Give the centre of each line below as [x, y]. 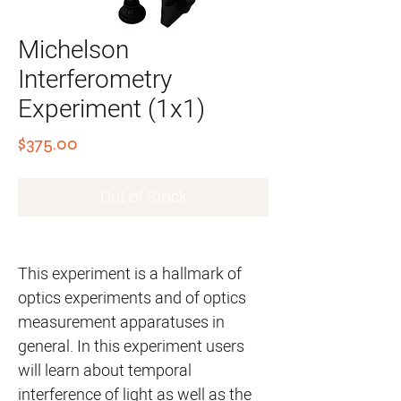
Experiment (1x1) [111, 110]
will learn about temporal [105, 371]
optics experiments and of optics [132, 299]
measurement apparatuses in [121, 323]
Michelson [73, 51]
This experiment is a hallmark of [130, 274]
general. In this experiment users [131, 347]
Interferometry [95, 80]
